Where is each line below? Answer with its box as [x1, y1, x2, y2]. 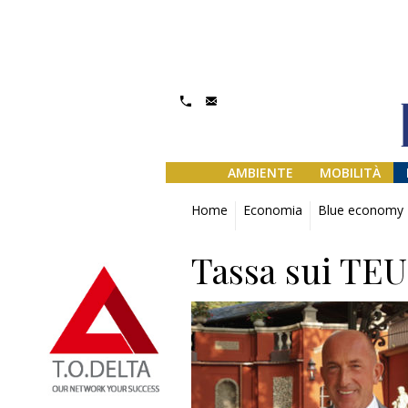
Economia [243, 201, 302, 219]
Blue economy [318, 201, 403, 219]
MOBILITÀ [319, 164, 381, 182]
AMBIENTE [227, 164, 293, 182]
